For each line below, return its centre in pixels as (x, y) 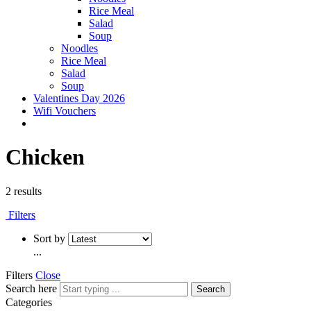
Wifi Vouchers (65, 111)
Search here (33, 288)
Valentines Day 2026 (79, 98)
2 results (24, 191)
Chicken (45, 157)
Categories (29, 302)
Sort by (49, 238)
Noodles (79, 48)
